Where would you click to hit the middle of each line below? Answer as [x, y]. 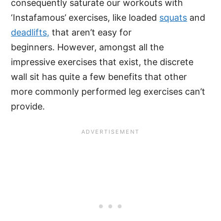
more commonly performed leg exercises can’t [108, 92]
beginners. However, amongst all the [88, 47]
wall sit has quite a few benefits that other [99, 77]
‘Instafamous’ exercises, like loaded [85, 18]
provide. [28, 107]
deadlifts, [30, 33]
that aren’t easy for [91, 33]
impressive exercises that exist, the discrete [102, 62]
